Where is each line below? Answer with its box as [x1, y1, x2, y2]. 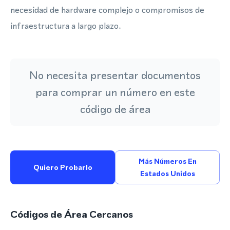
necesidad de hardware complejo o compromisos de [10, 4, 204, 16]
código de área [80, 102, 150, 117]
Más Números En [138, 156, 197, 166]
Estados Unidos [140, 168, 195, 179]
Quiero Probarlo [33, 162, 92, 172]
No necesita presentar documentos [29, 68, 201, 83]
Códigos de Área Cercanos [10, 207, 133, 221]
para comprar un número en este [35, 85, 195, 100]
